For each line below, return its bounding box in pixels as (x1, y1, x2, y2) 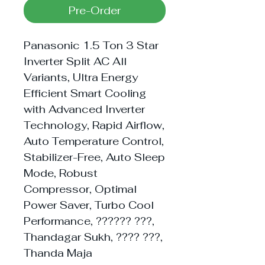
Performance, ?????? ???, (24, 214, 154, 228)
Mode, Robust (24, 166, 98, 180)
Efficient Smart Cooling (24, 86, 146, 100)
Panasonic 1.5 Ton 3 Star (24, 38, 159, 52)
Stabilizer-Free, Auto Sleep (24, 150, 165, 164)
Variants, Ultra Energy (24, 70, 138, 84)
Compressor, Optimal (24, 182, 137, 196)
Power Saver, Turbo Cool (24, 198, 154, 212)
